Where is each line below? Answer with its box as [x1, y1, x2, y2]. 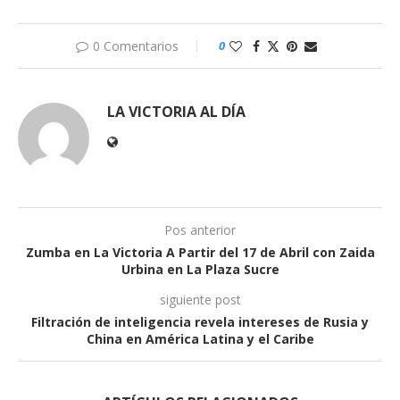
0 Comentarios [93, 37, 179, 55]
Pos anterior [164, 221, 236, 239]
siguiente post [159, 291, 241, 309]
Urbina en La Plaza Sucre [121, 261, 279, 279]
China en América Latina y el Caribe [86, 330, 314, 348]
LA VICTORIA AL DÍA [107, 102, 246, 122]
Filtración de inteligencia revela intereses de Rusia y [31, 313, 369, 331]
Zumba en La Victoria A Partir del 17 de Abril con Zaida [25, 244, 375, 262]
